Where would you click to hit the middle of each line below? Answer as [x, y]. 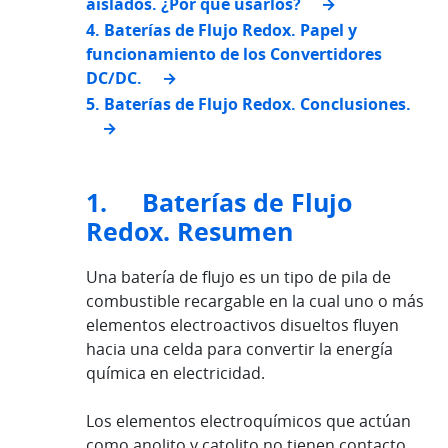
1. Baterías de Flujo [219, 203]
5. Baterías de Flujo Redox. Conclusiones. [248, 104]
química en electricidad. [175, 373]
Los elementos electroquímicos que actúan [248, 421]
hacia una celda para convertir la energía [239, 349]
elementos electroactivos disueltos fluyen [242, 325]
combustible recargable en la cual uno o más [255, 301]
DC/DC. [114, 78]
